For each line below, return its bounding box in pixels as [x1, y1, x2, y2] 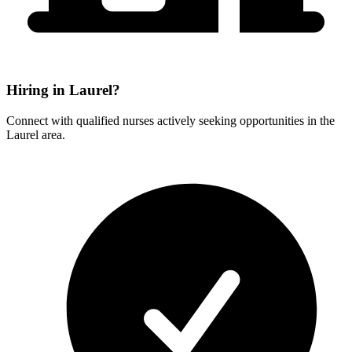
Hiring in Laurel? [6, 82, 120, 99]
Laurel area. [6, 127, 65, 141]
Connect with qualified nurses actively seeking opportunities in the [6, 113, 335, 127]
